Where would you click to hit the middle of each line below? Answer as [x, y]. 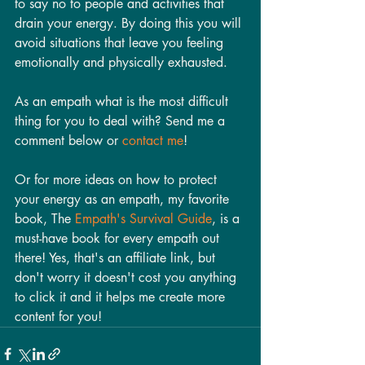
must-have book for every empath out [119, 238]
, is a [228, 218]
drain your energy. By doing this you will [130, 23]
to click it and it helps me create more [122, 297]
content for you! [60, 316]
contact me [153, 140]
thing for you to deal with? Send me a [122, 121]
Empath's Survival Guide [143, 218]
